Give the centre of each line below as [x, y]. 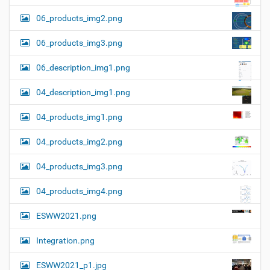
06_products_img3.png [79, 42]
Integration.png [65, 240]
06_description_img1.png [83, 67]
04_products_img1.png [79, 117]
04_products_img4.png [79, 191]
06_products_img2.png [79, 18]
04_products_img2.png [79, 141]
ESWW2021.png [66, 215]
